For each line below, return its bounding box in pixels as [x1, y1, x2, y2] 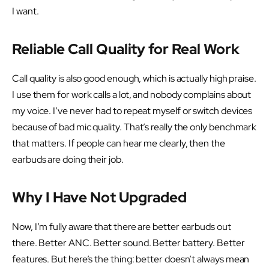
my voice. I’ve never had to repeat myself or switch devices [12, 104, 253, 117]
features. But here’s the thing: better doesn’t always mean [12, 253, 250, 266]
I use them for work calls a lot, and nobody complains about [12, 88, 252, 101]
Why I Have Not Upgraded [12, 188, 187, 207]
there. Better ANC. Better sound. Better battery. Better [12, 237, 245, 250]
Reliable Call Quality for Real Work [12, 39, 240, 58]
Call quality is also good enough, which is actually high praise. [12, 71, 256, 85]
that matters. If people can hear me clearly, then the [12, 136, 225, 150]
